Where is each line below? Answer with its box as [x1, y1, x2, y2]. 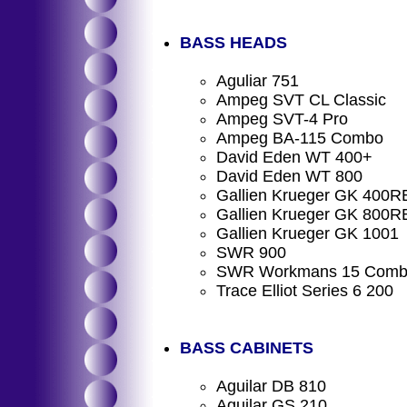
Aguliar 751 [216, 72, 299, 90]
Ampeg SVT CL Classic [216, 91, 386, 109]
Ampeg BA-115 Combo [216, 129, 383, 147]
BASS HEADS [180, 34, 287, 52]
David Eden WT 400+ [216, 148, 372, 166]
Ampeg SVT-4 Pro [216, 110, 348, 128]
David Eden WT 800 [216, 167, 362, 185]
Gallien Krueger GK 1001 [216, 224, 399, 243]
